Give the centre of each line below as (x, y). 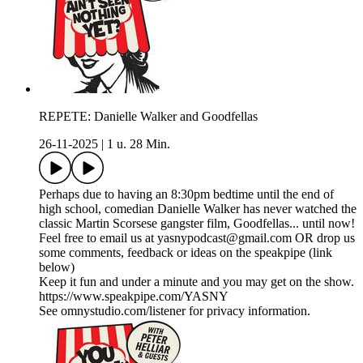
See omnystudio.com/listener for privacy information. (175, 311)
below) (57, 267)
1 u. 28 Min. (139, 144)
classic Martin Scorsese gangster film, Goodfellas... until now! (197, 224)
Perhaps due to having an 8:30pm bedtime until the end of (186, 194)
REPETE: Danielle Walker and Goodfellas (148, 117)
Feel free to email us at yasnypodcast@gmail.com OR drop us (197, 238)
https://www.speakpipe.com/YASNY (134, 297)
